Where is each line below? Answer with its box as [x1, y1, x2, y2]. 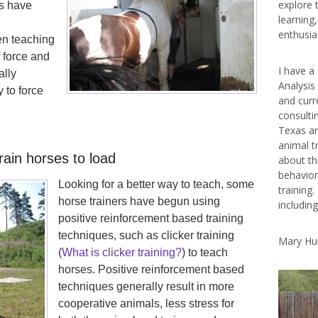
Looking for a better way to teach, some [58, 177, 254, 190]
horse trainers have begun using [58, 194, 220, 207]
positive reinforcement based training [58, 212, 243, 224]
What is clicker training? [62, 246, 182, 258]
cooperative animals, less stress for [58, 297, 234, 309]
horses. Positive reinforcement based [58, 263, 244, 275]
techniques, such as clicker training [58, 229, 234, 241]
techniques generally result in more [58, 280, 234, 292]
